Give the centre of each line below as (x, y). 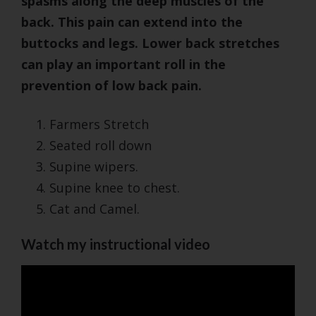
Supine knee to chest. (115, 188)
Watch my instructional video (116, 244)
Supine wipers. (94, 167)
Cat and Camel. (95, 209)
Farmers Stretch (99, 124)
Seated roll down (101, 146)
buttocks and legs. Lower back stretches (150, 43)
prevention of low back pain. (111, 86)
